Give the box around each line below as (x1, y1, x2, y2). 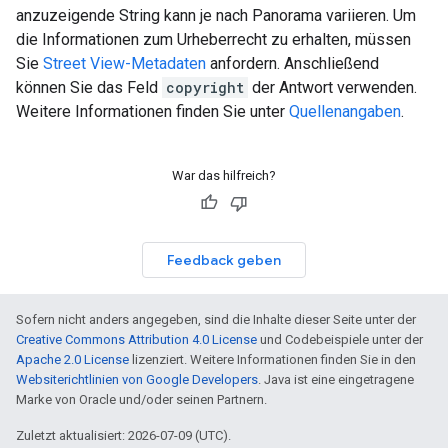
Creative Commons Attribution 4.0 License (16, 331, 257, 347)
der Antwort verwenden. (248, 77, 417, 97)
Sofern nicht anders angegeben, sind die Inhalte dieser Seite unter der (16, 311, 416, 327)
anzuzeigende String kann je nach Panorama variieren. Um (16, 5, 416, 25)
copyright (166, 77, 244, 97)
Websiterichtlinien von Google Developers (16, 371, 258, 387)
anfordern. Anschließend (206, 53, 379, 73)
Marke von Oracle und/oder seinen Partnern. (16, 391, 267, 407)
